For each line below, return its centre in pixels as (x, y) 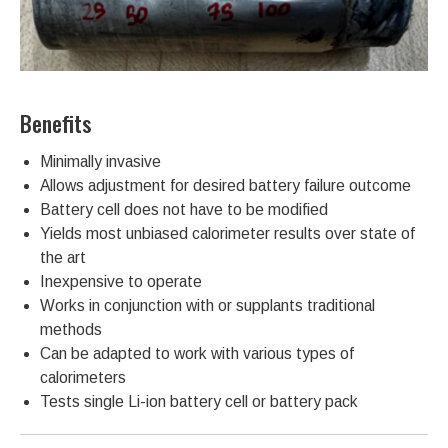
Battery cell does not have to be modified (184, 210)
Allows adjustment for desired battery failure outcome (225, 186)
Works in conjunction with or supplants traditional (207, 306)
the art (63, 258)
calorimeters (83, 378)
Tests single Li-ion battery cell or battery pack (199, 402)
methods (71, 330)
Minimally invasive (100, 162)
